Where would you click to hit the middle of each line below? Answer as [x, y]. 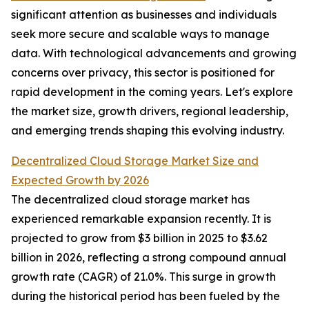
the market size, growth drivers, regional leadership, [150, 111]
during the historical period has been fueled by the [146, 296]
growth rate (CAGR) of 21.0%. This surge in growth [143, 277]
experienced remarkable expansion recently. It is [141, 219]
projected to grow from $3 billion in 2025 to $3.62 [139, 238]
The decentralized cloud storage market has [130, 200]
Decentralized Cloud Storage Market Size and [135, 161]
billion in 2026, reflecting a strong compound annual [149, 258]
